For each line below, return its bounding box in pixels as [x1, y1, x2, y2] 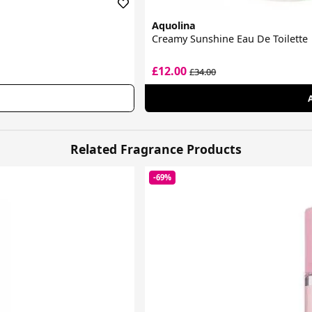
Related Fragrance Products [70, 141, 242, 158]
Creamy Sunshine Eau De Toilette [152, 31, 309, 45]
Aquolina [152, 18, 196, 32]
